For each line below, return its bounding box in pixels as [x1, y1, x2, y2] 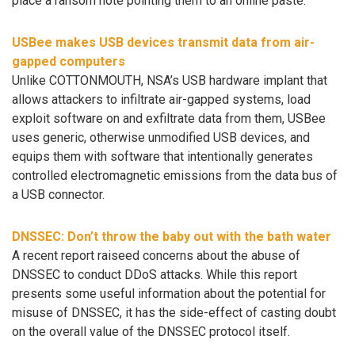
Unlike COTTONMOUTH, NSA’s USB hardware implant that [12, 73, 327, 89]
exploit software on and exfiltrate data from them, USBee [12, 111, 326, 127]
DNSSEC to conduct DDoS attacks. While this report [12, 266, 297, 282]
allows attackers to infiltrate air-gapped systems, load [12, 92, 311, 108]
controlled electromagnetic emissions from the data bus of [12, 168, 338, 184]
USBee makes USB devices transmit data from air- [12, 35, 315, 51]
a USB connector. [12, 187, 105, 203]
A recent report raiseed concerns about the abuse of [12, 247, 300, 263]
